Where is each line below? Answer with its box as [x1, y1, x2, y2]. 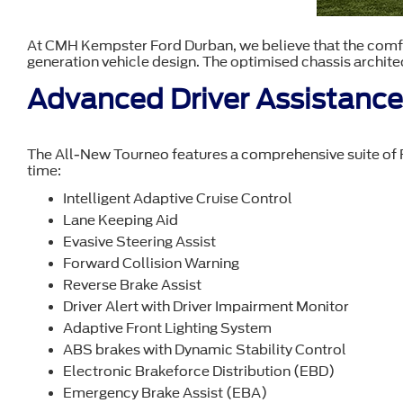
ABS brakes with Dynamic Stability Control [63, 341, 346, 358]
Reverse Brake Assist [63, 276, 201, 293]
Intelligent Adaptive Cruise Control [63, 190, 292, 207]
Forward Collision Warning [63, 255, 239, 272]
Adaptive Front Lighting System [63, 319, 272, 336]
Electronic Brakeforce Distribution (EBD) [63, 363, 335, 380]
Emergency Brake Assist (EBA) [63, 384, 267, 401]
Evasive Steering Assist [63, 233, 216, 250]
